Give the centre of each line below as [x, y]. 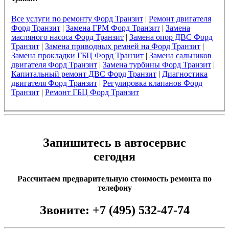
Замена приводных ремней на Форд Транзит [122, 46]
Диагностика [185, 74]
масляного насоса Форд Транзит [67, 37]
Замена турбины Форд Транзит [157, 64]
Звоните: [66, 210]
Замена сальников [180, 55]
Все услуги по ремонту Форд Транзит [77, 18]
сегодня [114, 156]
